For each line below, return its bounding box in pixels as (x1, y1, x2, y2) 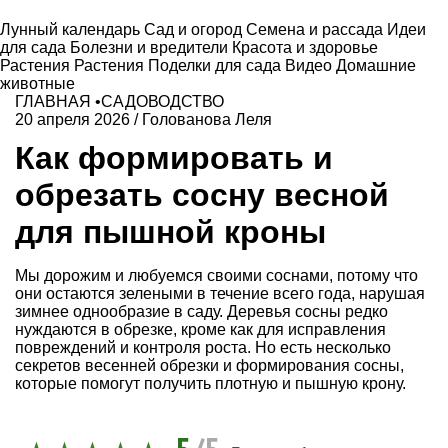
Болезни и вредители (70, 39, 232, 56)
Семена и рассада (246, 21, 387, 38)
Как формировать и (15, 139, 333, 176)
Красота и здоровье (232, 39, 378, 56)
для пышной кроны (15, 213, 326, 250)
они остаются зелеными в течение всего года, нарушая (15, 284, 425, 302)
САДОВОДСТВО (101, 93, 224, 110)
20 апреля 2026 (15, 111, 130, 128)
